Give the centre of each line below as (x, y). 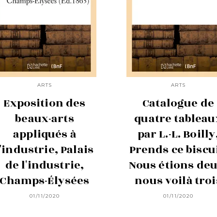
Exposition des (45, 103)
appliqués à (45, 134)
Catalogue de (178, 103)
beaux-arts (45, 119)
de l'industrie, (45, 165)
